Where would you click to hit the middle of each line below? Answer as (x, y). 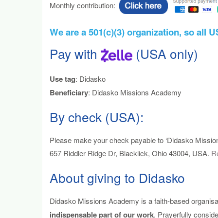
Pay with (75, 53)
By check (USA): (97, 117)
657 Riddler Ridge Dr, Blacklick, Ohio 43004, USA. (130, 153)
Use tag (63, 79)
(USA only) (165, 53)
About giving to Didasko (117, 177)
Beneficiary (69, 92)
